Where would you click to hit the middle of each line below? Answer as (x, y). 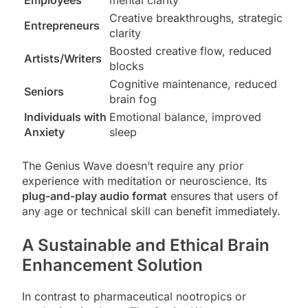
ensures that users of (223, 196)
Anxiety (44, 132)
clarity (125, 33)
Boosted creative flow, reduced (190, 51)
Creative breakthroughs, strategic (196, 18)
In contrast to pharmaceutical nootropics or (134, 296)
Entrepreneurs (62, 25)
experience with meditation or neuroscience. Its (144, 180)
